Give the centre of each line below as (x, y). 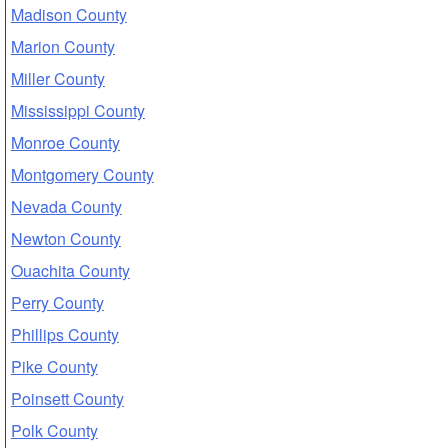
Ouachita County (70, 270)
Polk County (54, 430)
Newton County (65, 238)
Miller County (57, 78)
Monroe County (65, 142)
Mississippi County (77, 110)
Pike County (54, 366)
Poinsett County (67, 398)
